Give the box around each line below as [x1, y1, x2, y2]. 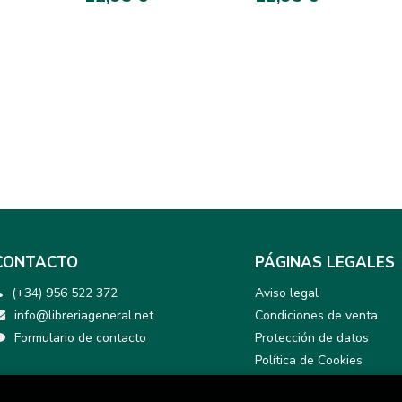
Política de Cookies [255, 352, 363, 369]
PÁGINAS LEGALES [255, 252, 395, 273]
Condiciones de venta [255, 307, 378, 324]
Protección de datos [255, 329, 369, 346]
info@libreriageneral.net [13, 307, 153, 324]
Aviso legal [255, 284, 319, 301]
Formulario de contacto [13, 329, 146, 346]
